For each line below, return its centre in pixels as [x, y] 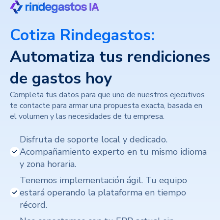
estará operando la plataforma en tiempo [103, 192]
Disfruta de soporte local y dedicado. [94, 139]
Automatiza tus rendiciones [110, 56]
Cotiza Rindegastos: [82, 35]
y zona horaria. [48, 164]
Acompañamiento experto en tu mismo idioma [113, 151]
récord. [33, 205]
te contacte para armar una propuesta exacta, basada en [106, 105]
